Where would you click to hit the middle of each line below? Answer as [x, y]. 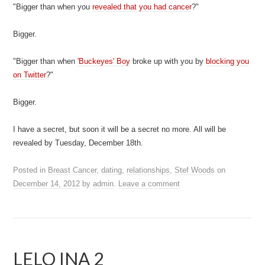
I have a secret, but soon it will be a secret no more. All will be [120, 129]
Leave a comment [149, 184]
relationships [148, 170]
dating [112, 170]
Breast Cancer [72, 170]
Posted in [31, 170]
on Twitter [30, 75]
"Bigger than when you [53, 7]
